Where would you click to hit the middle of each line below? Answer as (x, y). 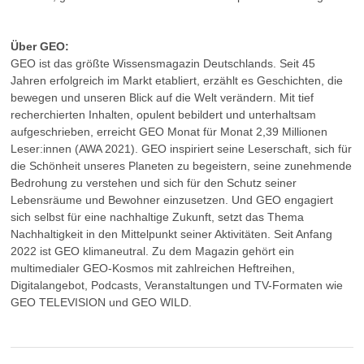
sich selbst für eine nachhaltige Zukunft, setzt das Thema (157, 217)
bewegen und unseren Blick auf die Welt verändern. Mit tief (162, 98)
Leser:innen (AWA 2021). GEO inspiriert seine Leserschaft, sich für (181, 149)
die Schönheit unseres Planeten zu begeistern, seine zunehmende (181, 166)
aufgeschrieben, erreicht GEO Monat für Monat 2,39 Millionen (169, 132)
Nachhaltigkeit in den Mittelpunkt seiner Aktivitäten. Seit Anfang (171, 234)
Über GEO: (40, 47)
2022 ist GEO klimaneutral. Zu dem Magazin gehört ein (152, 251)
